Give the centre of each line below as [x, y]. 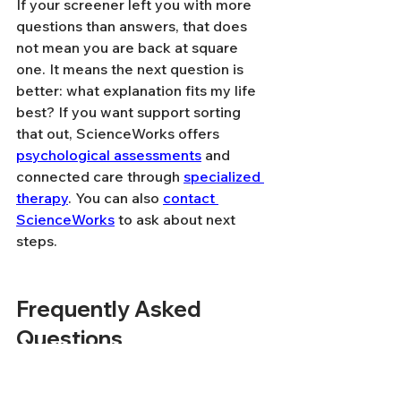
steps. [37, 241]
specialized [224, 176]
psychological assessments [109, 155]
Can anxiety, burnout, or [122, 366]
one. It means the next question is [132, 69]
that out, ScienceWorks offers [119, 133]
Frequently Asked [111, 309]
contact [191, 198]
